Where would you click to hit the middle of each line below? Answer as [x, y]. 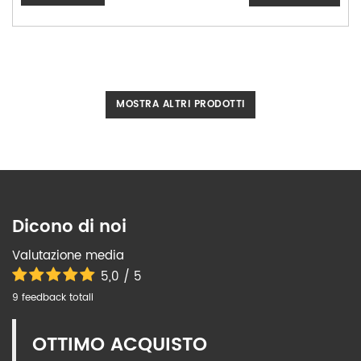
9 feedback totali [53, 298]
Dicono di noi [69, 227]
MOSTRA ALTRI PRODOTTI [180, 104]
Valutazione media [68, 256]
